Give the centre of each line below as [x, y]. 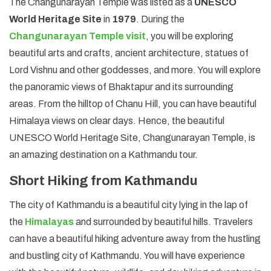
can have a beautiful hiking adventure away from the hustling [135, 238]
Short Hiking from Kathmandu [103, 181]
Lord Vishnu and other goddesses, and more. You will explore [135, 70]
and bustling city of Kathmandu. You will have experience [127, 255]
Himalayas [49, 221]
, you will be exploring [190, 36]
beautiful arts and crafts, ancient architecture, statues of [129, 53]
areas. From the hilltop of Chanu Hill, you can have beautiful [133, 103]
